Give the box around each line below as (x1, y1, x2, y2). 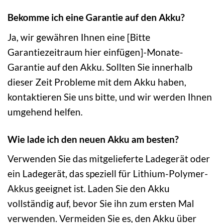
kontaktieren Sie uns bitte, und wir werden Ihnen (7, 91, 212, 103)
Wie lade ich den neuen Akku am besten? (7, 133, 179, 145)
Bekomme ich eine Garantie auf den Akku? (7, 11, 185, 23)
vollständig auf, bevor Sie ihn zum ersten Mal (7, 198, 194, 210)
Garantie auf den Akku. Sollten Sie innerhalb (7, 61, 193, 73)
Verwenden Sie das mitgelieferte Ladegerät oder (7, 153, 210, 165)
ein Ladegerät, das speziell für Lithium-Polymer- (7, 168, 208, 180)
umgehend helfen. (7, 106, 83, 117)
